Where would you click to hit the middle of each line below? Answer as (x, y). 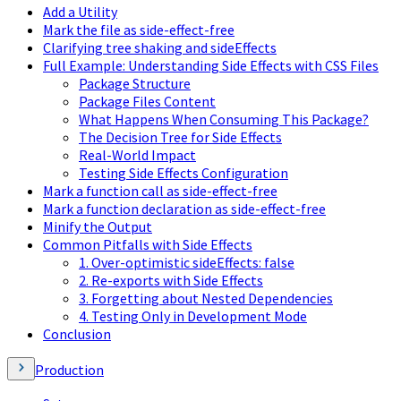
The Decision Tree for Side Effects (180, 137)
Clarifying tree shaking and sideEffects (160, 47)
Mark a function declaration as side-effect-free (184, 208)
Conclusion (77, 333)
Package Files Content (147, 101)
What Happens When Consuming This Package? (224, 119)
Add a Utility (80, 11)
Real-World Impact (137, 154)
